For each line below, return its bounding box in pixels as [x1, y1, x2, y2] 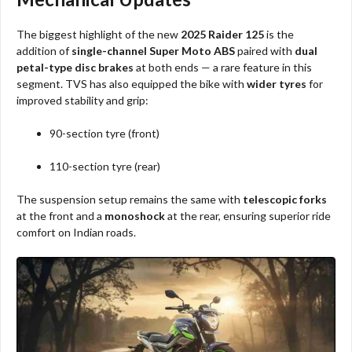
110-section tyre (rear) [49, 159, 160, 174]
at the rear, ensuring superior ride [165, 209, 331, 223]
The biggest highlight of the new [16, 27, 181, 42]
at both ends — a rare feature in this [134, 60, 312, 75]
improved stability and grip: [16, 93, 148, 108]
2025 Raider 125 [181, 27, 264, 42]
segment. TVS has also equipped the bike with [16, 77, 247, 91]
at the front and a [16, 209, 104, 223]
